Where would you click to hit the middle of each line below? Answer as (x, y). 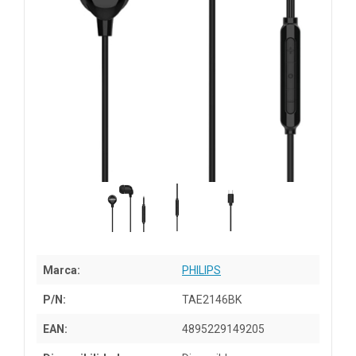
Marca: (62, 270)
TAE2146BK (212, 299)
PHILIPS (201, 270)
